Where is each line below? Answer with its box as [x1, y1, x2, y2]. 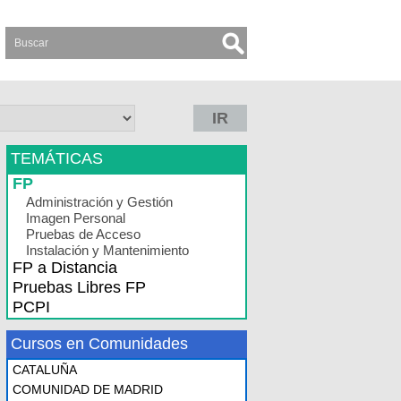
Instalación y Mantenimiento [26, 243, 189, 258]
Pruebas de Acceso [26, 226, 141, 242]
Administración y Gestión [26, 194, 173, 209]
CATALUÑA [13, 363, 77, 377]
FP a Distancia [13, 259, 117, 277]
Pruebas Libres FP [13, 278, 146, 296]
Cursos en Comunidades [11, 335, 188, 353]
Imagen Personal [26, 210, 125, 226]
